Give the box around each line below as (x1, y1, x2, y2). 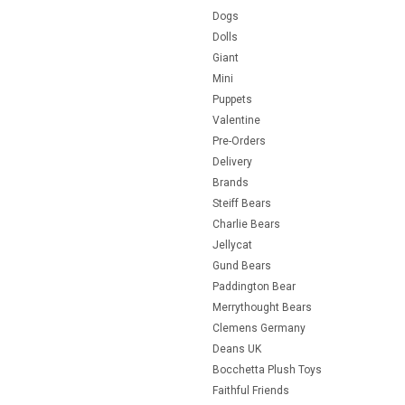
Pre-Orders (212, 134, 266, 147)
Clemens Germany (212, 321, 306, 334)
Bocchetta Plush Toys (212, 363, 322, 376)
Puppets (212, 92, 252, 106)
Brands (212, 175, 249, 189)
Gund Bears (212, 259, 271, 272)
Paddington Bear (212, 279, 296, 293)
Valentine (212, 113, 260, 127)
